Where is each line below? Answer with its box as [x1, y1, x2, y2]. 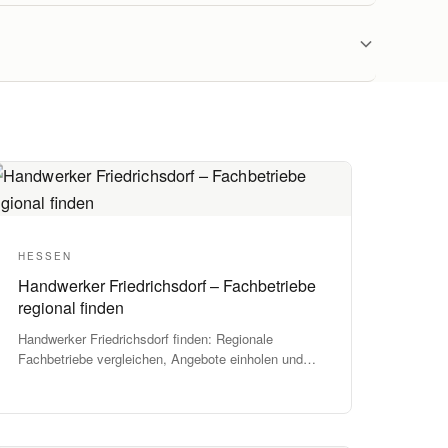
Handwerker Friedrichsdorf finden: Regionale [18, 329, 274, 348]
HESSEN [18, 249, 73, 263]
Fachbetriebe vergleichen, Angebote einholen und [18, 349, 304, 368]
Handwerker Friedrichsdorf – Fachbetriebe [18, 274, 317, 297]
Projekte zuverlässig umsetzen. [18, 369, 202, 388]
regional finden [18, 296, 125, 319]
